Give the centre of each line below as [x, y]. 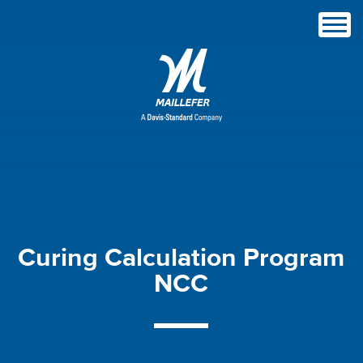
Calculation [174, 258]
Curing [62, 258]
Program [294, 258]
